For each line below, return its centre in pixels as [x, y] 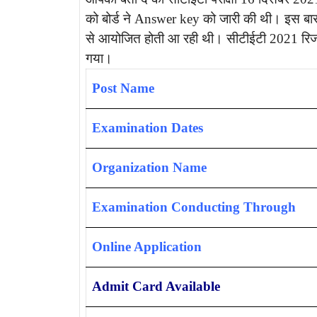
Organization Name [149, 168]
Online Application [147, 247]
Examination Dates [148, 128]
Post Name [123, 88]
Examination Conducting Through [194, 207]
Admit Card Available [156, 287]
